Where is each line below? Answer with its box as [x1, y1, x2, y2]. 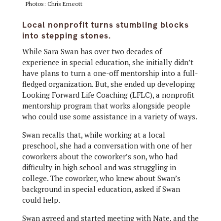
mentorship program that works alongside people [22, 101, 190, 111]
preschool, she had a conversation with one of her [22, 141, 192, 151]
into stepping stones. [22, 30, 111, 41]
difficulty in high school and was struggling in [22, 162, 176, 173]
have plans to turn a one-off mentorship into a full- [22, 68, 198, 78]
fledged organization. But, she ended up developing [22, 79, 195, 89]
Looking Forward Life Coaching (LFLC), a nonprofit [22, 90, 194, 100]
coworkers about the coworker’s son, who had [22, 151, 178, 162]
